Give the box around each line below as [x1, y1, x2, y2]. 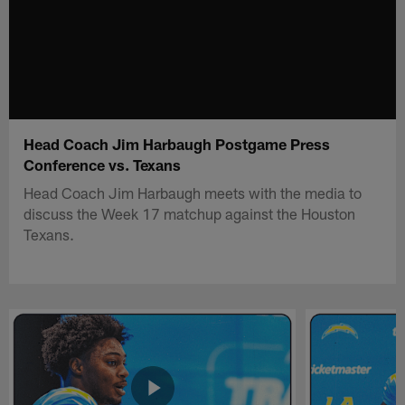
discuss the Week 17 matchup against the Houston [24, 203, 356, 222]
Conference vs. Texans [24, 155, 182, 174]
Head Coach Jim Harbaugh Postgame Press [24, 134, 331, 153]
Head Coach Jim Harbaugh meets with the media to [24, 183, 363, 202]
